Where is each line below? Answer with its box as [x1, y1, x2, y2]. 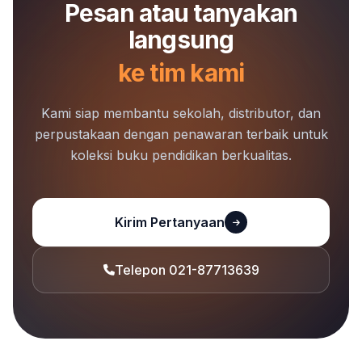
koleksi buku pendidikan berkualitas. [70, 147, 292, 163]
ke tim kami [117, 58, 245, 87]
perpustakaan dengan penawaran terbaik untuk [34, 126, 328, 142]
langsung [128, 25, 234, 54]
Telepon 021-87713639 [114, 262, 259, 278]
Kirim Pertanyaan [115, 214, 225, 230]
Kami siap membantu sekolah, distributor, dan [41, 105, 321, 121]
